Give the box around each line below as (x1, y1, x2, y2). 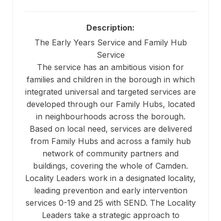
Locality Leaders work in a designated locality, (25, 173, 196, 184)
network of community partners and (42, 148, 179, 159)
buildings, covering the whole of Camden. (33, 161, 188, 171)
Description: (86, 23, 135, 33)
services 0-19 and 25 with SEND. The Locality (25, 198, 196, 208)
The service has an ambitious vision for (37, 62, 184, 73)
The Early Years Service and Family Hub (34, 37, 187, 48)
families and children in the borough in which (26, 74, 195, 85)
